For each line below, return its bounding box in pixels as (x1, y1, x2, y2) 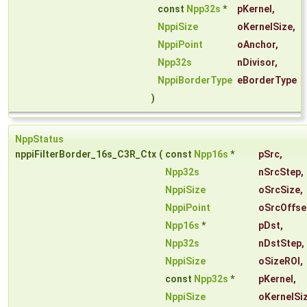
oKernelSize (237, 21, 293, 33)
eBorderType (237, 75, 297, 86)
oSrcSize (258, 184, 300, 196)
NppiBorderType (158, 75, 232, 86)
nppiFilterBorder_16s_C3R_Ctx (15, 149, 156, 160)
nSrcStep (258, 167, 301, 178)
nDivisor (237, 57, 275, 69)
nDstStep (258, 238, 302, 249)
